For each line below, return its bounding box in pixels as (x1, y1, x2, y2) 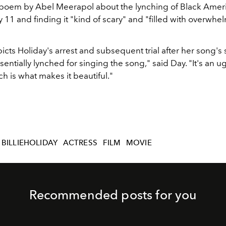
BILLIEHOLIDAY (1, 138, 58, 148)
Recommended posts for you (29, 187, 197, 202)
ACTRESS (63, 138, 97, 148)
